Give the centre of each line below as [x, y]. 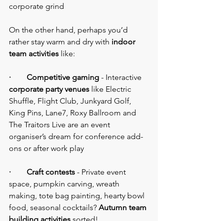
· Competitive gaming [54, 77]
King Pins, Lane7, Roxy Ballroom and [74, 113]
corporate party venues [49, 89]
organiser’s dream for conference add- [76, 137]
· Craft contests [42, 172]
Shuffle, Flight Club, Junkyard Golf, [71, 101]
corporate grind [37, 6]
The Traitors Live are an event [60, 125]
